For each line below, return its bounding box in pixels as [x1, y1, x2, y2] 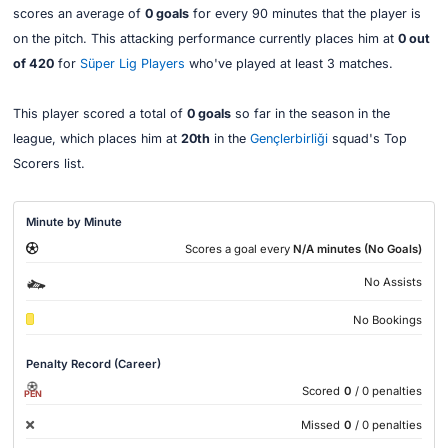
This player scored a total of [12, 106, 187, 122]
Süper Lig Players [79, 56, 185, 72]
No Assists [363, 275, 422, 290]
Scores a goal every [184, 241, 293, 256]
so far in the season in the [230, 106, 390, 122]
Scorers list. [12, 156, 85, 172]
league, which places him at [12, 131, 181, 147]
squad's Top [327, 131, 407, 147]
